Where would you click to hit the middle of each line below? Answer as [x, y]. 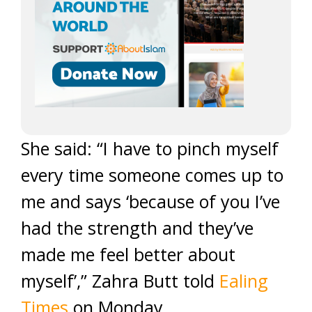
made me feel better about [128, 254]
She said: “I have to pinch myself [150, 148]
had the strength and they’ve [137, 228]
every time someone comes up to [152, 175]
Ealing [244, 281]
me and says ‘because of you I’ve [150, 201]
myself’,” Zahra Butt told [120, 281]
